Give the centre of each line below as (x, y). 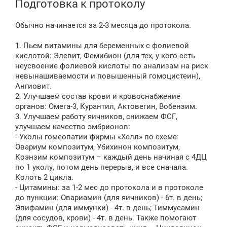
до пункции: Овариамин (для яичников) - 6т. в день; (109, 198)
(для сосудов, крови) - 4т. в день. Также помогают (106, 218)
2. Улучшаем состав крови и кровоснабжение (98, 96)
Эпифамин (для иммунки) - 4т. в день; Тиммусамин (107, 208)
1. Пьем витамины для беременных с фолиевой (102, 46)
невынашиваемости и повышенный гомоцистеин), (108, 76)
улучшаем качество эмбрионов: (73, 127)
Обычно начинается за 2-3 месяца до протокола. (103, 25)
